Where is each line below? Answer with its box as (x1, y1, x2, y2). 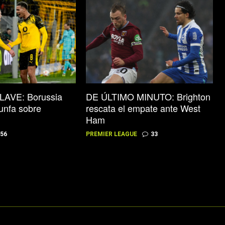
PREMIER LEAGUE (85, 131, 137, 138)
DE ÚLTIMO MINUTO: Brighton (85, 90, 210, 103)
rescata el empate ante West (85, 101, 200, 115)
